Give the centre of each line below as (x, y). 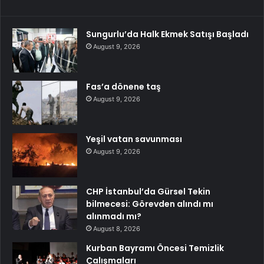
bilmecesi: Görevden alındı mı (150, 204)
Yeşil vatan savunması (134, 139)
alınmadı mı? (114, 217)
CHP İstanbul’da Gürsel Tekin (148, 192)
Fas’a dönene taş (123, 87)
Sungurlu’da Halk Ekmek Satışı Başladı (167, 34)
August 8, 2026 (117, 229)
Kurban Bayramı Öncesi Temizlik (155, 248)
